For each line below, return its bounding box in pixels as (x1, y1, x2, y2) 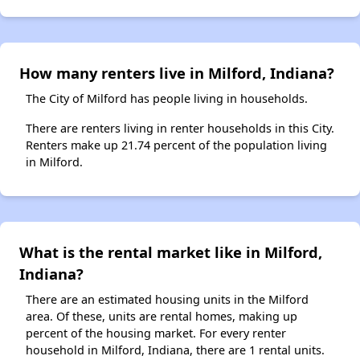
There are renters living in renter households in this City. (26, 121, 334, 137)
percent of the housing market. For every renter (26, 325, 286, 342)
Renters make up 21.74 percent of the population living (26, 137, 327, 153)
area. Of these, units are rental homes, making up (26, 309, 297, 325)
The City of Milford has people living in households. (26, 91, 308, 107)
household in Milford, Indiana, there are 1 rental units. (26, 342, 325, 358)
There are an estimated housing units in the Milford (26, 292, 309, 308)
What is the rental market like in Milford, (19, 242, 322, 263)
